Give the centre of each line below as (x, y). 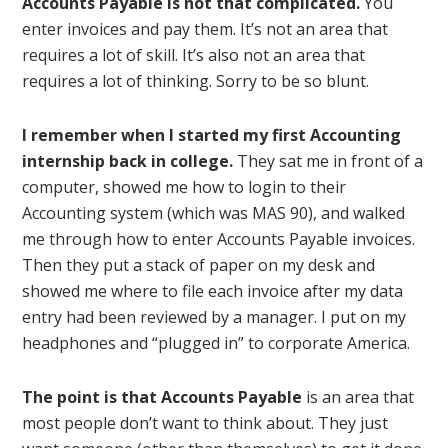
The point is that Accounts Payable (162, 396)
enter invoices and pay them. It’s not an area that (205, 28)
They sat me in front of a (328, 160)
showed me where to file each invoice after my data (213, 290)
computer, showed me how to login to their (184, 186)
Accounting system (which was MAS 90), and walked (214, 212)
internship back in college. (128, 160)
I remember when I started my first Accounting (212, 134)
